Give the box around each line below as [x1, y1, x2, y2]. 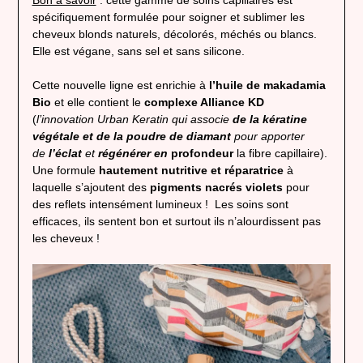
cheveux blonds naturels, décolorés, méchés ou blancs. [32, 28, 317, 41]
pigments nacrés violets [149, 181, 283, 194]
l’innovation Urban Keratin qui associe [36, 113, 233, 126]
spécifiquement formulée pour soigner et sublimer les [32, 11, 305, 24]
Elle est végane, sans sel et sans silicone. [32, 45, 245, 58]
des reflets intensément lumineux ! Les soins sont [32, 198, 288, 211]
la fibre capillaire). [233, 147, 327, 160]
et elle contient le [50, 96, 144, 109]
